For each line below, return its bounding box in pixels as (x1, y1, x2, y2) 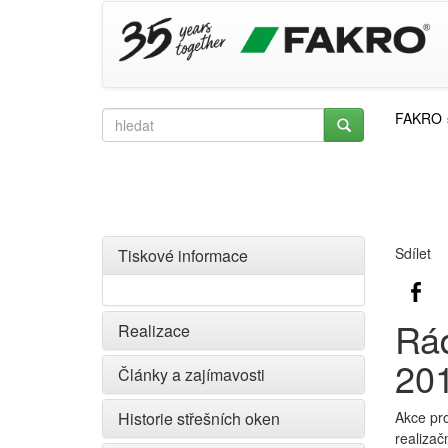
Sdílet (394, 243, 431, 263)
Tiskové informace (118, 244, 248, 267)
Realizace (118, 319, 190, 342)
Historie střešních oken (118, 407, 280, 430)
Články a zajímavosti (118, 363, 265, 386)
